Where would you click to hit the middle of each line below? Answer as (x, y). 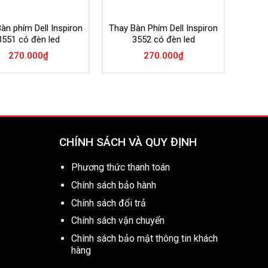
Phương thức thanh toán (121, 167)
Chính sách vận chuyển (118, 221)
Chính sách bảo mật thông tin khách (145, 238)
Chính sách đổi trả (109, 203)
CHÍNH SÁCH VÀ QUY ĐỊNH (128, 142)
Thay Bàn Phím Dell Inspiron (163, 28)
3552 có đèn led (163, 40)
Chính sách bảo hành (114, 185)
